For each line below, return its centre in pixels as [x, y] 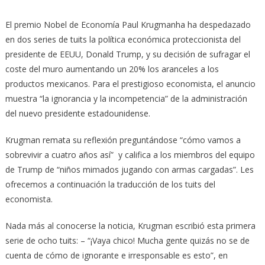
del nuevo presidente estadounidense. [77, 113]
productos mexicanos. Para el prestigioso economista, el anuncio [130, 83]
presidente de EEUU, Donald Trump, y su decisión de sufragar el [127, 54]
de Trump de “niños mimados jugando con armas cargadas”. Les [129, 169]
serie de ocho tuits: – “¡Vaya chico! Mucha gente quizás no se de [127, 240]
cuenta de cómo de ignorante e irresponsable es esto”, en [116, 255]
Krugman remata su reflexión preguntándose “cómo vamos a [123, 140]
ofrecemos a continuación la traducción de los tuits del [110, 184]
